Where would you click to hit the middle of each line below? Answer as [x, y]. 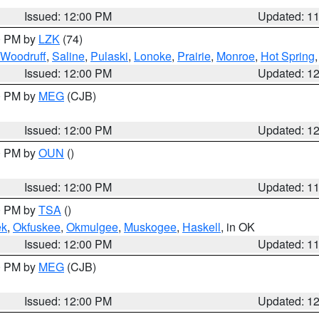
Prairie [194, 56]
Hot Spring [288, 56]
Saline [68, 56]
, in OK [238, 227]
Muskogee [150, 227]
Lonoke [153, 56]
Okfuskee [37, 227]
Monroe [236, 56]
